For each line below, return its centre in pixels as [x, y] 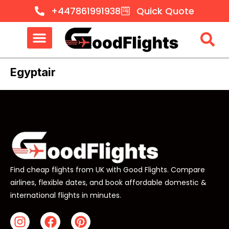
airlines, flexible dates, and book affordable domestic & [108, 182]
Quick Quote [166, 11]
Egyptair [33, 72]
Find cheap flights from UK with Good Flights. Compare [108, 169]
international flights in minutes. [66, 195]
